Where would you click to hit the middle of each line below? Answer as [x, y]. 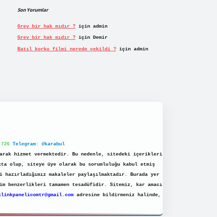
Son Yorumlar [32, 10]
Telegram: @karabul [39, 144]
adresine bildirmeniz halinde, [117, 195]
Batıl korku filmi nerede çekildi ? [67, 49]
